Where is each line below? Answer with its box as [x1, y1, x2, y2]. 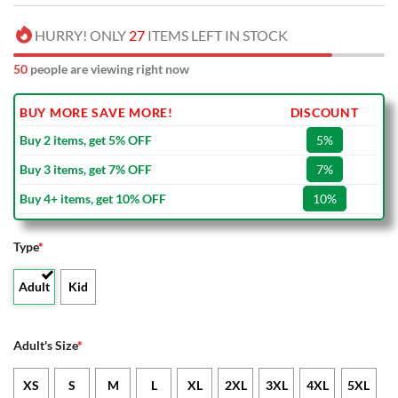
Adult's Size [13, 338, 77, 354]
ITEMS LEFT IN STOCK [145, 27, 288, 44]
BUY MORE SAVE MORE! [20, 105, 173, 121]
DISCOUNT [290, 105, 359, 121]
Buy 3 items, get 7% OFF [20, 162, 152, 178]
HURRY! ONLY [35, 27, 129, 44]
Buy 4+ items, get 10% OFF [20, 191, 166, 207]
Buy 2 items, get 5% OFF [20, 132, 152, 148]
